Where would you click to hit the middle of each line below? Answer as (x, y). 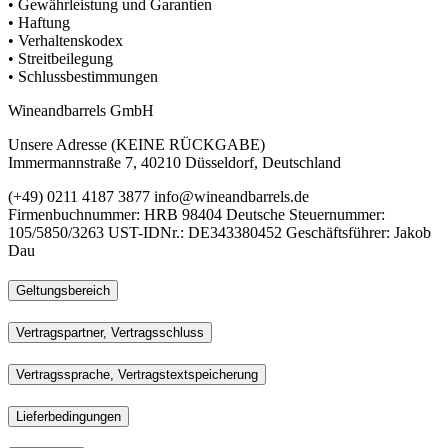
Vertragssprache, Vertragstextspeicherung (137, 374)
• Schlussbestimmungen (83, 76)
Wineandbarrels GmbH (81, 110)
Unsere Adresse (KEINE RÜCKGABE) (136, 144)
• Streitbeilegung (60, 58)
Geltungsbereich (63, 291)
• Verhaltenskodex (65, 40)
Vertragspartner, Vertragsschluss (110, 333)
